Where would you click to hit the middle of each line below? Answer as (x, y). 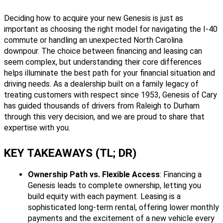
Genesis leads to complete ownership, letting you (114, 186)
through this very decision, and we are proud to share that (104, 117)
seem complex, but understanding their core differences (103, 62)
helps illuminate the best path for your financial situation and (110, 73)
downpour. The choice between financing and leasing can (103, 51)
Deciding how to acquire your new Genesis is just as (94, 18)
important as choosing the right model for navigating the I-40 (111, 29)
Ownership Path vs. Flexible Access (94, 175)
